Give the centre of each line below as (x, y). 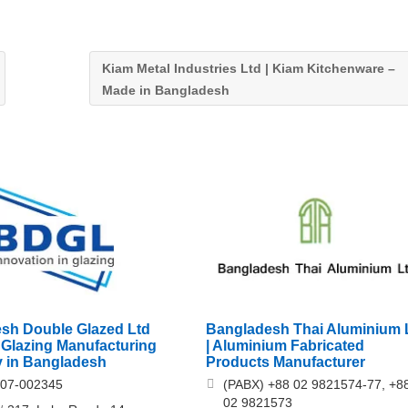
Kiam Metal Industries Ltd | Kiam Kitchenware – (248, 68)
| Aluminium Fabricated (285, 346)
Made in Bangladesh (167, 90)
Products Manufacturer (285, 362)
